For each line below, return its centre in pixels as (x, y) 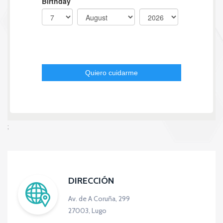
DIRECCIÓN (91, 180)
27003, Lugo (87, 210)
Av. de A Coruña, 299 (99, 198)
